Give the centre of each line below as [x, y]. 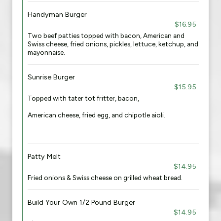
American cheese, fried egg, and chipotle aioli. [96, 115]
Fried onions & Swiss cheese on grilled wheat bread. [105, 178]
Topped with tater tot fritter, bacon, [83, 98]
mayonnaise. [46, 52]
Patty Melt [44, 156]
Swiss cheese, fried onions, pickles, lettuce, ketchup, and [113, 44]
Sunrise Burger [51, 77]
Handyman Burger [57, 14]
